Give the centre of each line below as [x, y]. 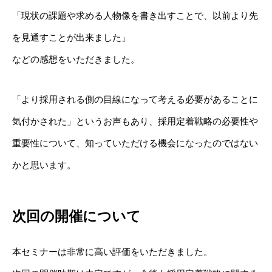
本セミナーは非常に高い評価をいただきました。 [112, 251]
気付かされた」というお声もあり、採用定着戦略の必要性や [135, 121]
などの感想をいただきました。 [76, 59]
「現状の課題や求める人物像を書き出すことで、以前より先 [135, 15]
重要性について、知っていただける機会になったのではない [135, 143]
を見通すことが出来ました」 [71, 37]
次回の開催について [76, 216]
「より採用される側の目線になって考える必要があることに [135, 99]
